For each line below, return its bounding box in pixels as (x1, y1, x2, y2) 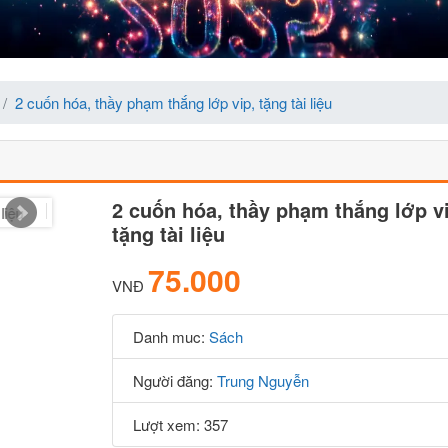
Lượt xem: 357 (132, 414, 228, 435)
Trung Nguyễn (216, 370, 309, 391)
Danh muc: (132, 326, 209, 347)
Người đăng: (132, 370, 217, 391)
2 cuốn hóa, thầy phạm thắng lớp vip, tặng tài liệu (15, 92, 332, 113)
